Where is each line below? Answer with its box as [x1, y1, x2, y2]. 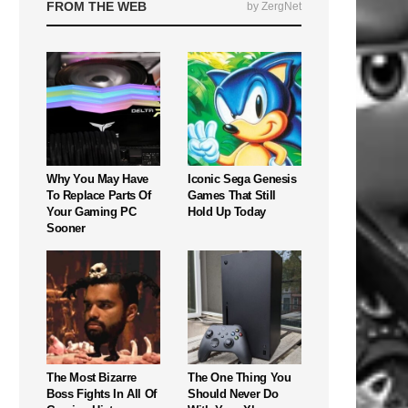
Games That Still [188, 188, 276, 202]
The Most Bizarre [46, 370, 137, 384]
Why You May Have [46, 171, 148, 186]
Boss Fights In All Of [46, 386, 157, 401]
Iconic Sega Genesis [188, 171, 297, 186]
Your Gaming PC [46, 204, 137, 219]
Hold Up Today [188, 204, 266, 219]
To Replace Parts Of [46, 188, 151, 202]
